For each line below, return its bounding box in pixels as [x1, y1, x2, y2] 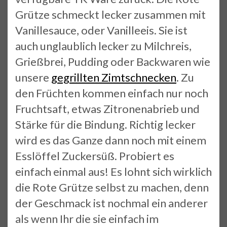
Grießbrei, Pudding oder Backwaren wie [15, 54, 210, 68]
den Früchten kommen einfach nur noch [15, 86, 208, 100]
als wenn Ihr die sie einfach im [15, 211, 159, 225]
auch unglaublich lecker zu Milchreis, [15, 39, 192, 53]
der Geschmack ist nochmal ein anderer [15, 196, 208, 210]
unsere [15, 70, 51, 84]
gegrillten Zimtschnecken [51, 70, 176, 84]
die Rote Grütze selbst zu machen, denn [15, 180, 209, 194]
